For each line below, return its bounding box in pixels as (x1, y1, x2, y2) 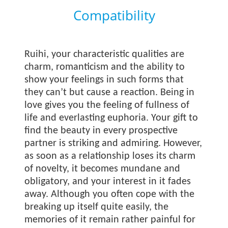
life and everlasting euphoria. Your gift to (24, 113, 198, 123)
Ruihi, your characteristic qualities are (24, 49, 185, 60)
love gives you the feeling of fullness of (24, 100, 190, 110)
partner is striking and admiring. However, (24, 138, 203, 149)
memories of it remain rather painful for (24, 215, 196, 225)
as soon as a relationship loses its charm (24, 151, 196, 161)
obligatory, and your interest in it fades (24, 177, 191, 187)
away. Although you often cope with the (24, 189, 195, 199)
